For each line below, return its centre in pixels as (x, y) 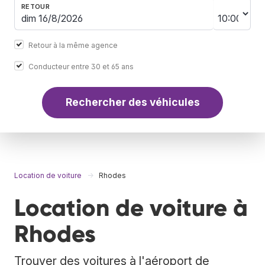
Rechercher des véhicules (132, 102)
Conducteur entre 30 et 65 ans (81, 66)
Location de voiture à (131, 208)
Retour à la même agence (73, 45)
